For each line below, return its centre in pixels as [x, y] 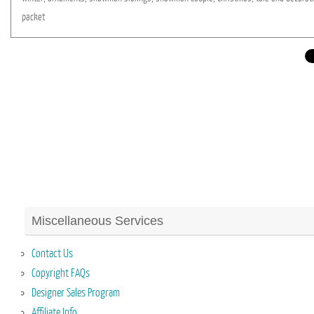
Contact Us [52, 254]
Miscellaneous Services [97, 221]
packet [33, 17]
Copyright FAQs [61, 273]
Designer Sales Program [76, 293]
